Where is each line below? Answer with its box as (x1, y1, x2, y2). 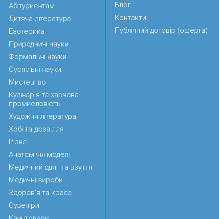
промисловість (9, 99, 61, 108)
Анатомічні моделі (9, 150, 70, 159)
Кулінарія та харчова (9, 90, 79, 99)
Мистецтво (9, 78, 46, 87)
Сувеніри (9, 201, 39, 210)
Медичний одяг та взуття (9, 163, 92, 172)
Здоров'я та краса (9, 188, 72, 197)
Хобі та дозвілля (9, 125, 64, 133)
